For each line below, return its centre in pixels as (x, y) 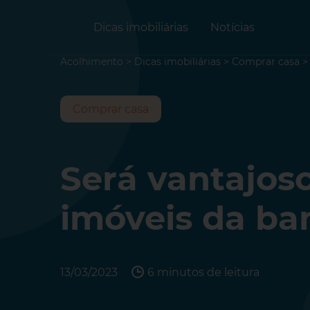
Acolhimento (92, 62)
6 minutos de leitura (203, 273)
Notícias (232, 27)
